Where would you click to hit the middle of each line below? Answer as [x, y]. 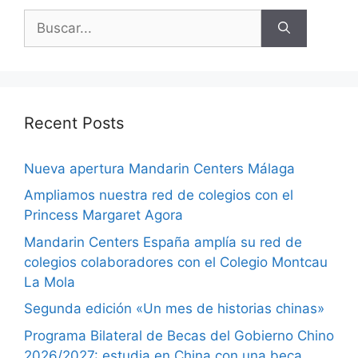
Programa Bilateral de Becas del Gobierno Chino [179, 335]
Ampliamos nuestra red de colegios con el [159, 195]
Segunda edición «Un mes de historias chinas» [174, 309]
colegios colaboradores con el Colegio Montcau [176, 262]
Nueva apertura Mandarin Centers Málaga [159, 168]
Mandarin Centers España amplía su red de [163, 242]
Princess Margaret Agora [103, 215]
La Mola [50, 282]
